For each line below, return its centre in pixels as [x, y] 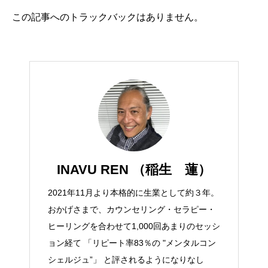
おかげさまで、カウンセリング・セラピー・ [132, 209]
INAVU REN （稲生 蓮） [134, 169]
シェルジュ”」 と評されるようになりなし [126, 259]
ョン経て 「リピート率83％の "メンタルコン [132, 243]
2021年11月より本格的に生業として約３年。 [133, 192]
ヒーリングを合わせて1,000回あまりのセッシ [134, 226]
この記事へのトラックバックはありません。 [108, 17]
